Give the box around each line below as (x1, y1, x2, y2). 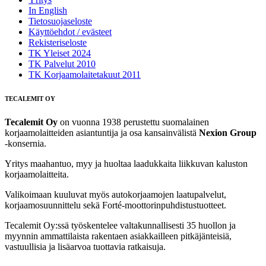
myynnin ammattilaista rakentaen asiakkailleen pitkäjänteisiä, (5, 230, 232, 241)
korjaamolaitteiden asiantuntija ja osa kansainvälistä (5, 127, 199, 138)
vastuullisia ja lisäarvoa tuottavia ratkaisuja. (5, 241, 166, 252)
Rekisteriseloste (28, 37, 87, 47)
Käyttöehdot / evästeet (28, 26, 112, 37)
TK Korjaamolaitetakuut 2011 (28, 69, 141, 80)
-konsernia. (5, 138, 46, 148)
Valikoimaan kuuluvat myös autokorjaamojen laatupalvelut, (5, 189, 226, 199)
